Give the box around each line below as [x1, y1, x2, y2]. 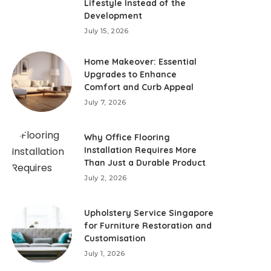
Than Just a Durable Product [84, 157, 206, 168]
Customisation [84, 233, 146, 244]
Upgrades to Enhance [84, 69, 177, 80]
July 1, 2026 [84, 249, 125, 258]
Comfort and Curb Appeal [84, 82, 194, 93]
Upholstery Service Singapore [84, 207, 214, 218]
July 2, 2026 [84, 174, 127, 182]
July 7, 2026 [84, 98, 126, 106]
